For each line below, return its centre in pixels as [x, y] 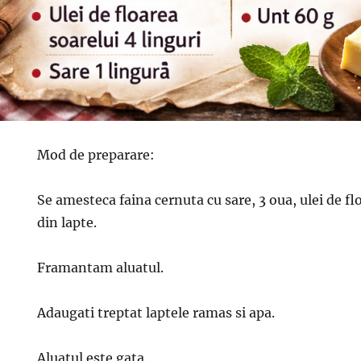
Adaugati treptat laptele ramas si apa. [156, 312]
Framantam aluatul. [101, 267]
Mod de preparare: [96, 154]
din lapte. [67, 222]
